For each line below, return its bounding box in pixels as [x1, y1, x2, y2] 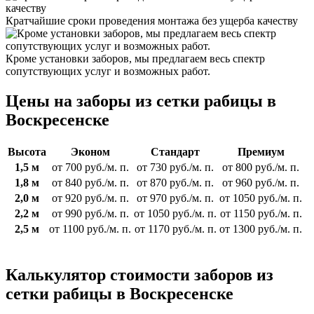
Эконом [70, 145, 110, 158]
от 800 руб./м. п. [222, 161, 299, 173]
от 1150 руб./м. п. [219, 207, 302, 219]
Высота [8, 145, 46, 158]
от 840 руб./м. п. [51, 176, 129, 189]
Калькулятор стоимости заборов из [6, 265, 273, 284]
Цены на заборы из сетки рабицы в [6, 92, 276, 111]
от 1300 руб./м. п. [219, 222, 302, 235]
